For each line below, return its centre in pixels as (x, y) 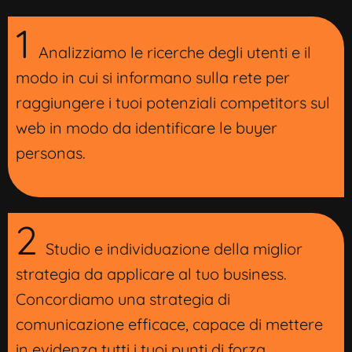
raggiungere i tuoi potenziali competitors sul (173, 102)
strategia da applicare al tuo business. (151, 273)
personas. (51, 152)
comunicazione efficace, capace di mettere (169, 324)
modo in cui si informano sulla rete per (153, 77)
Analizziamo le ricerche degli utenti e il (175, 52)
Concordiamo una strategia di (123, 299)
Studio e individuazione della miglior (174, 248)
